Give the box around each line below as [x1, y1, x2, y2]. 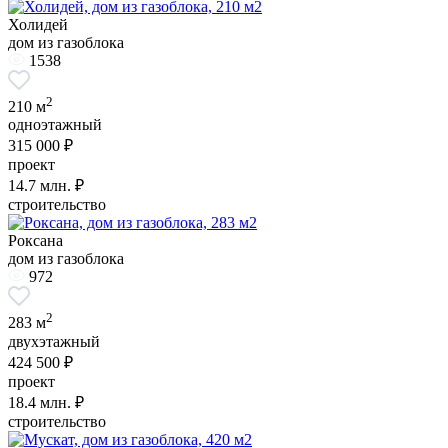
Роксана [8, 232, 63, 250]
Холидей [8, 16, 68, 34]
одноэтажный [8, 116, 102, 134]
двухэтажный [8, 332, 100, 350]
